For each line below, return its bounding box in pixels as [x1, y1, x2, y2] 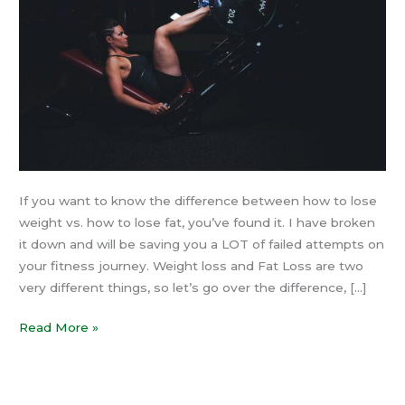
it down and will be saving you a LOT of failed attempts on [19, 236, 385, 251]
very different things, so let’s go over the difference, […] [19, 279, 368, 295]
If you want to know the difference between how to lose [19, 193, 378, 208]
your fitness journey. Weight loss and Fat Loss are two [19, 258, 364, 273]
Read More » [19, 320, 99, 335]
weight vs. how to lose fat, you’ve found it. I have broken [19, 214, 376, 230]
